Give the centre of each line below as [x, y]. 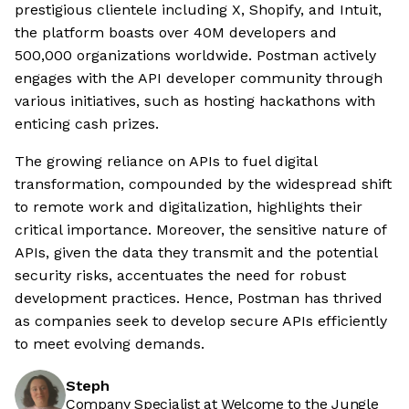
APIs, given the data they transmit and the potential [196, 253]
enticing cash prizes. [87, 124]
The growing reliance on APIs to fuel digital [166, 162]
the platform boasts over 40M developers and [176, 33]
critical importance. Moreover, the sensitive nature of [200, 230]
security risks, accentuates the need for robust [180, 276]
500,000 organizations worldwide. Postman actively [195, 56]
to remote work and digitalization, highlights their [189, 207]
